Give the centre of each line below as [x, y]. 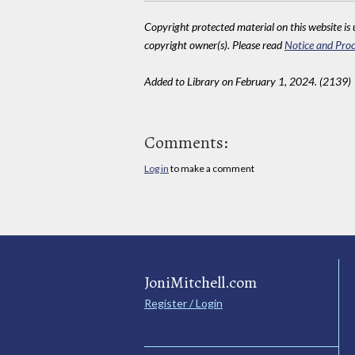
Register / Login [183, 303]
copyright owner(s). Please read [214, 44]
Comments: [186, 143]
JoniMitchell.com [200, 283]
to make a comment [212, 169]
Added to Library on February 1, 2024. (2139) [248, 81]
